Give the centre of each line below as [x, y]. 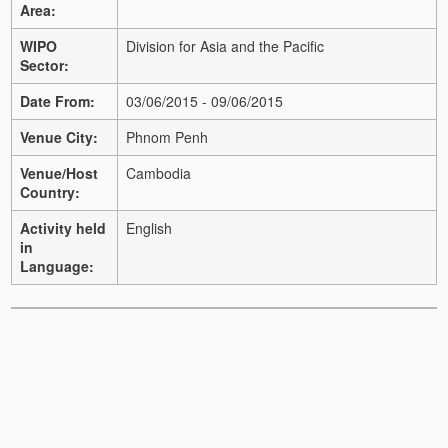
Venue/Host [59, 172]
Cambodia [158, 172]
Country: [50, 191]
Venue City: [59, 136]
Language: [57, 265]
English [149, 227]
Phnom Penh [167, 136]
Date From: [57, 100]
